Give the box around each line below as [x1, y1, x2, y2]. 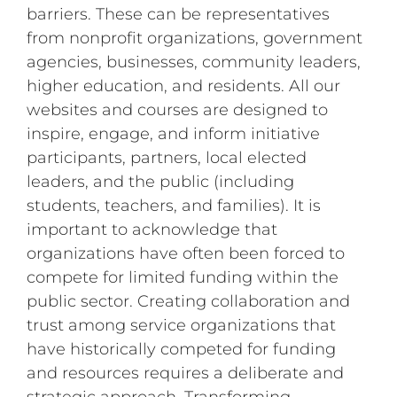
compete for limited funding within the [27, 268, 339, 288]
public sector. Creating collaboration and [27, 292, 351, 312]
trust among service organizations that [27, 315, 337, 336]
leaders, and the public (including [27, 172, 295, 192]
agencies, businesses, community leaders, [27, 52, 362, 73]
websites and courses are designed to [27, 100, 329, 121]
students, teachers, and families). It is [27, 196, 322, 216]
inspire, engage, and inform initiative [27, 124, 321, 144]
